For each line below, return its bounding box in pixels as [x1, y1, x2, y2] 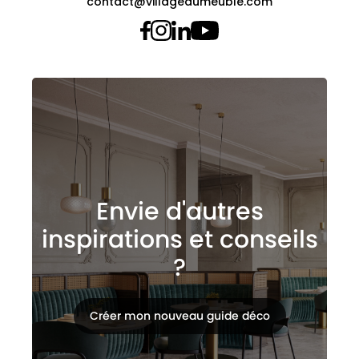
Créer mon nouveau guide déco [89, 307, 270, 324]
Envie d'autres [95, 194, 264, 228]
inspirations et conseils [41, 222, 318, 256]
